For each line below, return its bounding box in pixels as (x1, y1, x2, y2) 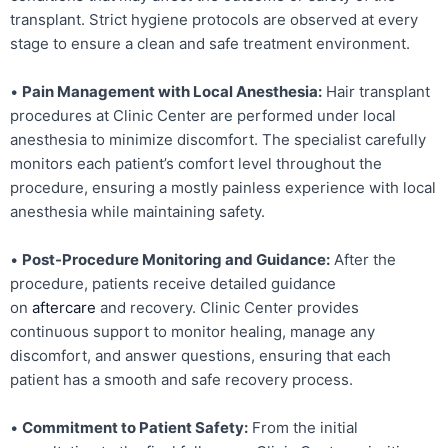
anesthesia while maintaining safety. (10, 202, 265, 222)
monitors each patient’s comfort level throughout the (10, 154, 382, 174)
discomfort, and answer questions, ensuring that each (10, 346, 391, 366)
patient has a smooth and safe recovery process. (10, 370, 353, 390)
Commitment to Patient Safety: (22, 418, 248, 438)
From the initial (248, 418, 358, 438)
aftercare (32, 298, 100, 318)
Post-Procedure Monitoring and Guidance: (22, 250, 330, 270)
